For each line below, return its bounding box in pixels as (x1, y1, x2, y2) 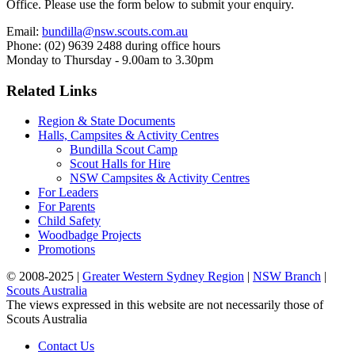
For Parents (38, 200, 95, 214)
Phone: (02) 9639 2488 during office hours (6, 38, 220, 52)
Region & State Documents (38, 114, 175, 128)
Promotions (38, 242, 95, 257)
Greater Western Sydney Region (82, 269, 244, 284)
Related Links (6, 82, 97, 99)
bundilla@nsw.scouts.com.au (42, 24, 188, 38)
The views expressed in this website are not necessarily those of (6, 298, 323, 312)
